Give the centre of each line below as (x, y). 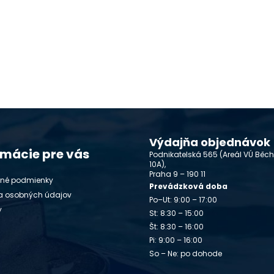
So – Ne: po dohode (186, 254)
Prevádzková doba (188, 187)
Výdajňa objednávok (210, 143)
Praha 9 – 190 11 (177, 174)
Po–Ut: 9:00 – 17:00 (183, 200)
